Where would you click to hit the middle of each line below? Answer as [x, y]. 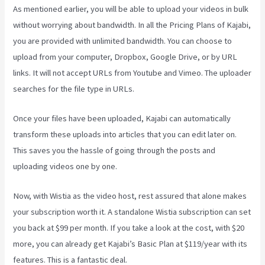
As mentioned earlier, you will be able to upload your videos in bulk [131, 9]
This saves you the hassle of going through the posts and [114, 151]
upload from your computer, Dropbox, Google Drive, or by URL [125, 56]
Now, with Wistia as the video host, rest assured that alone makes [130, 196]
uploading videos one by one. [65, 167]
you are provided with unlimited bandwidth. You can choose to [123, 41]
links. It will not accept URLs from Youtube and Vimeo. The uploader [132, 72]
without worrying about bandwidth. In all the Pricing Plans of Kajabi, [132, 25]
